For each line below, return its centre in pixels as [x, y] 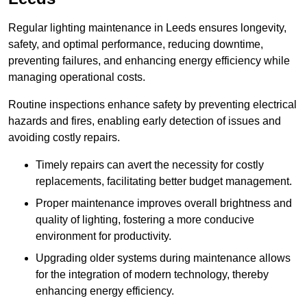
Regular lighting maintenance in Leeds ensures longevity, [147, 28]
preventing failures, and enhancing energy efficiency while [149, 61]
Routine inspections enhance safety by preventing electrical [152, 105]
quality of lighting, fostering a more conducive [145, 220]
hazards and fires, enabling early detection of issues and [145, 121]
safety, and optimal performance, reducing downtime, [136, 45]
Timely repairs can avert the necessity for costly [150, 165]
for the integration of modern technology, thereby [152, 275]
